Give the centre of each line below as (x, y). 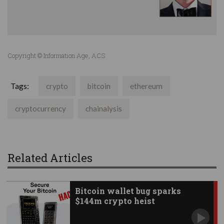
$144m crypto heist (115, 201)
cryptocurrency (40, 109)
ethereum (146, 86)
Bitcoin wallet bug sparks (128, 191)
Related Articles (50, 158)
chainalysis (104, 109)
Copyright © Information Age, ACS (56, 56)
